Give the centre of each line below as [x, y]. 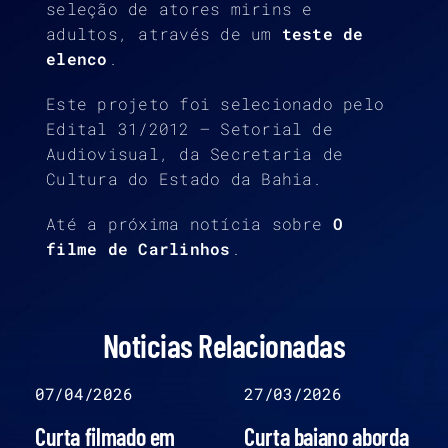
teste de [322, 33]
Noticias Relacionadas [224, 344]
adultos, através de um [164, 33]
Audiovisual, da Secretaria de [195, 153]
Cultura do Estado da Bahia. [184, 178]
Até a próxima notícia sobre [189, 223]
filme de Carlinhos [138, 248]
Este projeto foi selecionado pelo [215, 103]
